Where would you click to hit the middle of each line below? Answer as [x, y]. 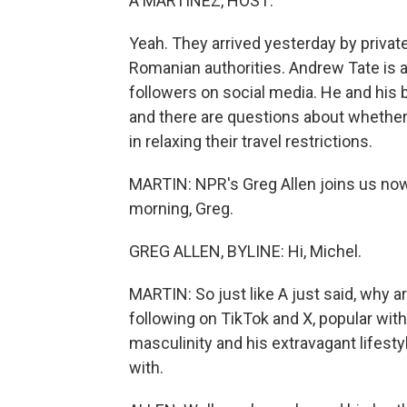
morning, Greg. [181, 208]
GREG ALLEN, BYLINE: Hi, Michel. [245, 251]
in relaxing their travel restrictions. [251, 141]
